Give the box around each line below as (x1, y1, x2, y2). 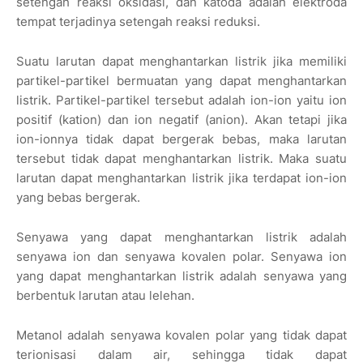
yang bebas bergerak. (16, 190, 143, 206)
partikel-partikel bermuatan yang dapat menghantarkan (16, 73, 347, 89)
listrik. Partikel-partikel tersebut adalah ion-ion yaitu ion (16, 92, 347, 109)
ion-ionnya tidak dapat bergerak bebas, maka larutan (16, 131, 347, 147)
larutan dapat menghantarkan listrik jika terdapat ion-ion (16, 170, 347, 186)
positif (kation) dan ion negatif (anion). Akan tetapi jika (16, 112, 347, 128)
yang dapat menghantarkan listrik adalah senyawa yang (16, 268, 347, 284)
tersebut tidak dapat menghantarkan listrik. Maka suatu (16, 151, 347, 167)
